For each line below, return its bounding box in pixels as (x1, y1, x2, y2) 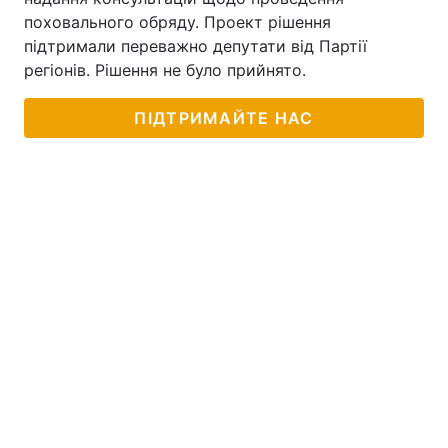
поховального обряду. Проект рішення (24, 12, 331, 32)
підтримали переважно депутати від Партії (24, 36, 367, 56)
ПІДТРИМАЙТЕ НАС (134, 108, 314, 128)
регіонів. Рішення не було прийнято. (24, 60, 306, 80)
